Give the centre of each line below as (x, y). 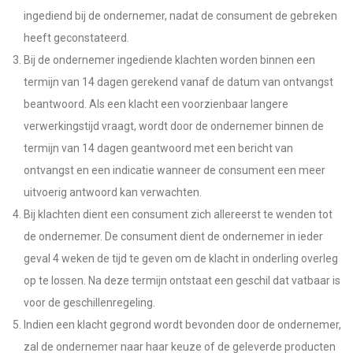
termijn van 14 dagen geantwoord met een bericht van (158, 148)
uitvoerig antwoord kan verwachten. (113, 192)
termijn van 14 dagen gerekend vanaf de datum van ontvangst (178, 82)
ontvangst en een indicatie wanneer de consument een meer (175, 170)
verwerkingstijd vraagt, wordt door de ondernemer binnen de (174, 126)
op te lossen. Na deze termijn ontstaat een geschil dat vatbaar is (182, 281)
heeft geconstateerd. (76, 38)
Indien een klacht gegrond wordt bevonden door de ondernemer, (182, 325)
